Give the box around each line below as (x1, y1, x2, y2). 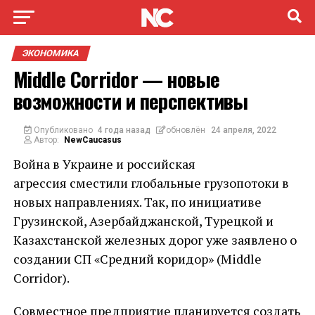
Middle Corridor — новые (13, 64, 220, 94)
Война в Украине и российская (13, 155, 195, 172)
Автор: (31, 135, 59, 145)
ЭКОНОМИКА (20, 48, 81, 58)
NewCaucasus (64, 135, 122, 145)
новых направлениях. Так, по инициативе (13, 193, 262, 210)
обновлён (166, 125, 206, 135)
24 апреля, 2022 (211, 125, 277, 135)
